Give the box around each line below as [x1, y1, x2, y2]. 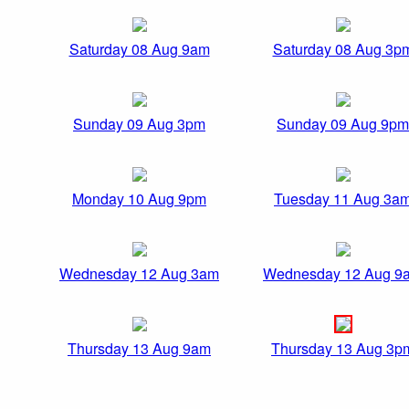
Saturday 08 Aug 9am [68, 38, 210, 60]
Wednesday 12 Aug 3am [59, 263, 219, 285]
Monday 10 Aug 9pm [72, 188, 206, 210]
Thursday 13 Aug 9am [68, 338, 211, 360]
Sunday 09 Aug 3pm [73, 113, 205, 135]
